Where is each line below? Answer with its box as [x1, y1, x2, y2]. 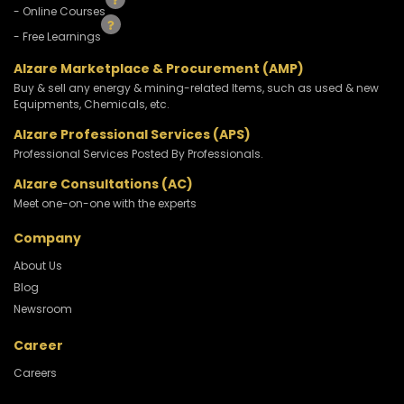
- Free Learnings [14, 29, 104, 45]
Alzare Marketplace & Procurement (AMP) [14, 60, 304, 78]
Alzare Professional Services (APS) [14, 125, 251, 144]
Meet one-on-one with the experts [14, 196, 197, 212]
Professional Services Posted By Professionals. [14, 146, 263, 162]
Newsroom [14, 301, 72, 317]
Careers [14, 365, 57, 381]
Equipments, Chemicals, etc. [14, 96, 170, 113]
